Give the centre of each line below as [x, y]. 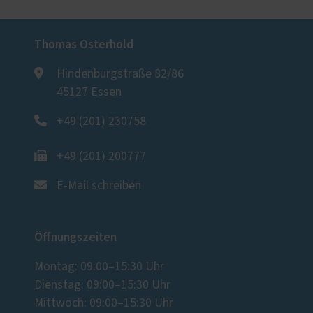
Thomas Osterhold [84, 45]
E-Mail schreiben [99, 186]
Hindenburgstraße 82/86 [120, 74]
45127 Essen [89, 93]
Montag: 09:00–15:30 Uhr [99, 267]
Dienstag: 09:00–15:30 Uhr [102, 285]
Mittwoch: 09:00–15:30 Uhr [104, 304]
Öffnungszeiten [75, 238]
